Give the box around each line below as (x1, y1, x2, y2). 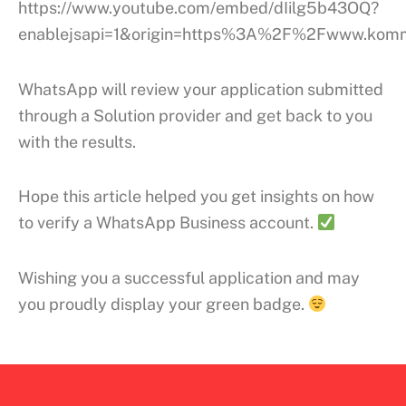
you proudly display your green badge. (18, 294, 308, 314)
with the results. (18, 131, 136, 151)
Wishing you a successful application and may (18, 267, 360, 287)
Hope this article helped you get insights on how (18, 187, 374, 207)
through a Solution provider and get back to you (18, 105, 372, 125)
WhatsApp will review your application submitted (18, 79, 383, 99)
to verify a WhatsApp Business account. (18, 213, 317, 233)
